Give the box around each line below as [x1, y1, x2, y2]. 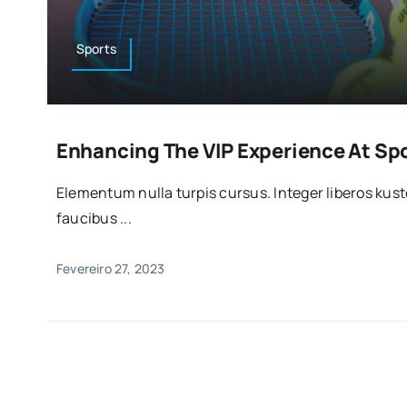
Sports [75, 39, 117, 57]
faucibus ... [55, 207, 132, 228]
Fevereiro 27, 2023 [55, 259, 165, 277]
